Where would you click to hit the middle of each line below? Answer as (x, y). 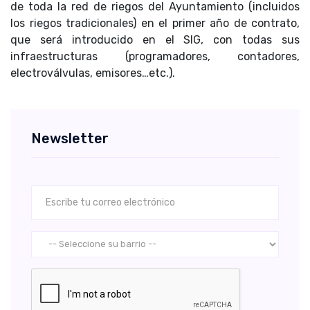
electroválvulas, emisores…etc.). (93, 73)
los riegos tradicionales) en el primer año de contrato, (155, 23)
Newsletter (70, 138)
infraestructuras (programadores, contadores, (155, 56)
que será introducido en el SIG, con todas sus (155, 39)
